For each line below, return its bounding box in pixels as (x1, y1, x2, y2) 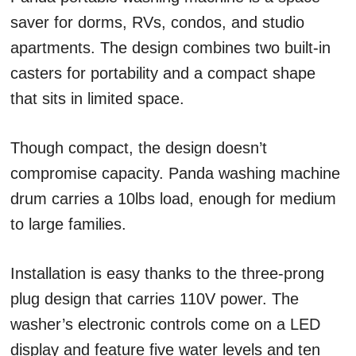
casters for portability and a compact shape (10, 64, 315, 83)
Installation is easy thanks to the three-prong (10, 265, 324, 283)
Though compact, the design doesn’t (10, 139, 267, 157)
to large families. (10, 215, 126, 234)
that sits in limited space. (10, 90, 184, 108)
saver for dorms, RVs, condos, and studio (10, 14, 304, 32)
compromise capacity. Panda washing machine (10, 164, 340, 183)
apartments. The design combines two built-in (10, 39, 331, 57)
